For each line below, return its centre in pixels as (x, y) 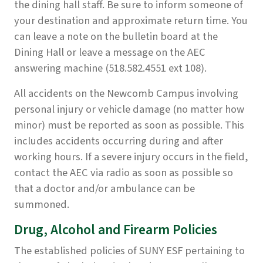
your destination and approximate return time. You (131, 21)
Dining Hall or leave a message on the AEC (110, 53)
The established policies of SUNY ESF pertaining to (129, 251)
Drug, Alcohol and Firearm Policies (116, 230)
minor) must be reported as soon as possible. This (129, 125)
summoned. (42, 205)
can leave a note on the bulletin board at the (116, 37)
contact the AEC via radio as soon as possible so (124, 173)
